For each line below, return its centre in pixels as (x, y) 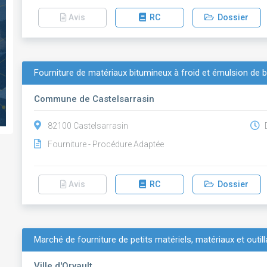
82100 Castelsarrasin (88, 126)
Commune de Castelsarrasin (94, 99)
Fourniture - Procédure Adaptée (106, 144)
